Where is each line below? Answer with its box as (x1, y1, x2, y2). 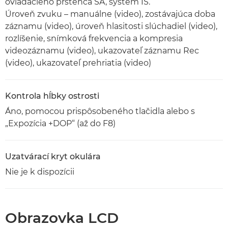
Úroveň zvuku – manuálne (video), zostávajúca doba (5, 9, 215, 19)
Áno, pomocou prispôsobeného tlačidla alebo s (5, 106, 195, 116)
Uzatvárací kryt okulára (5, 152, 101, 161)
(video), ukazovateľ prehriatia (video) (5, 58, 151, 68)
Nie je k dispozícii (5, 167, 74, 177)
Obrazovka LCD (5, 209, 119, 226)
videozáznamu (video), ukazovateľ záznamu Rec (5, 46, 199, 55)
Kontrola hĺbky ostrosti (5, 91, 99, 101)
